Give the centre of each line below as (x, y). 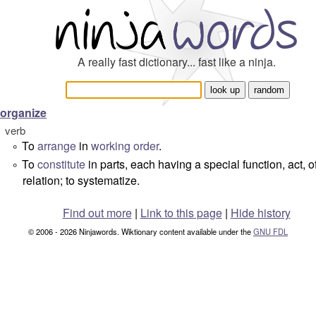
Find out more (97, 213)
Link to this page (181, 213)
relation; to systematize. (81, 180)
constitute (61, 164)
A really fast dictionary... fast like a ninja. (176, 62)
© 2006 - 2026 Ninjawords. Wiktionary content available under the (141, 231)
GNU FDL (271, 231)
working (111, 146)
